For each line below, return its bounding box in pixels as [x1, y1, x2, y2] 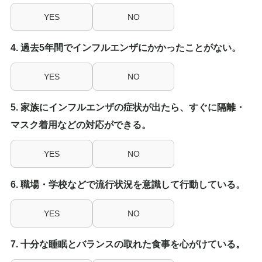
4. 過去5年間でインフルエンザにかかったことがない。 [11, 43, 241, 53]
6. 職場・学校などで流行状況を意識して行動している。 [11, 180, 245, 190]
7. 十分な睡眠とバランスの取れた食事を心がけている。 [11, 239, 245, 250]
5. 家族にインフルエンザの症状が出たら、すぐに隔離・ [11, 102, 245, 113]
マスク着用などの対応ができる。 [11, 120, 151, 130]
